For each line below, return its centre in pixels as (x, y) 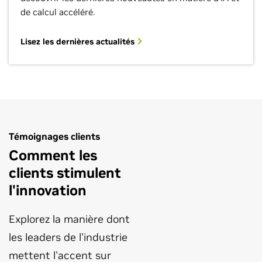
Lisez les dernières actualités (79, 42)
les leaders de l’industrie (68, 237)
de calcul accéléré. (58, 12)
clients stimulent (65, 173)
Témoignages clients (54, 136)
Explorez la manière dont (69, 219)
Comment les (53, 155)
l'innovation (48, 190)
